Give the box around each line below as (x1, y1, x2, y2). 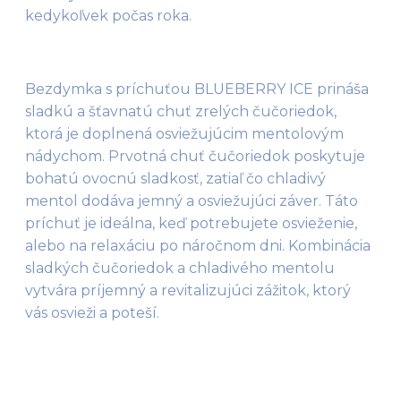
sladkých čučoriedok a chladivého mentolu (25, 259, 335, 277)
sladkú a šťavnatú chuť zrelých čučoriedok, (25, 102, 337, 120)
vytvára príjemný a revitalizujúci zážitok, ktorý (25, 281, 351, 299)
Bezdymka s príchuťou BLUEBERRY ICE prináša (25, 80, 369, 98)
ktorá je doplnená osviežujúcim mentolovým (25, 124, 344, 142)
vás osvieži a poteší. (25, 303, 159, 321)
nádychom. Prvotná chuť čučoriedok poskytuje (25, 147, 365, 165)
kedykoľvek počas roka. (25, 6, 192, 24)
